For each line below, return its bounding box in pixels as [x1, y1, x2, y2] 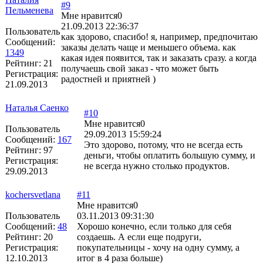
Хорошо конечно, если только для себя [77, 221, 231, 231]
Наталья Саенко [5, 102, 69, 113]
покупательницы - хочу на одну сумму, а [77, 242, 240, 252]
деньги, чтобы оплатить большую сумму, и [84, 150, 255, 160]
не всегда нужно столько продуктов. [84, 160, 230, 171]
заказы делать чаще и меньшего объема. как [61, 42, 236, 52]
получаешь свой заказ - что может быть [61, 63, 218, 73]
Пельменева [5, 5, 53, 15]
